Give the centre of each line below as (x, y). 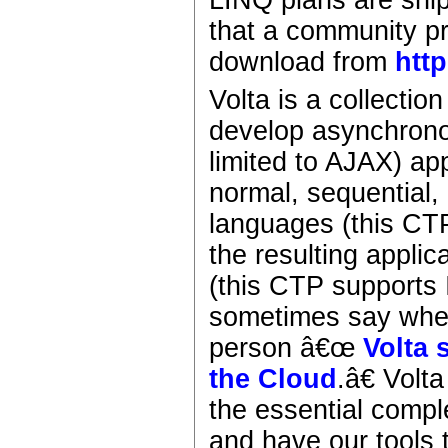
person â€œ (282, 348)
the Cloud (273, 379)
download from (302, 62)
